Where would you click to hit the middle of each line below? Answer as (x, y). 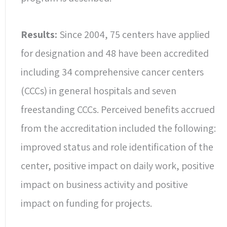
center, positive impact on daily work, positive (118, 165)
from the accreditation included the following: (118, 128)
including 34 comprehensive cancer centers (112, 72)
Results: (40, 34)
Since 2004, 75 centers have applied (135, 34)
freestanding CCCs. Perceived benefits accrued (118, 109)
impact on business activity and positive (104, 184)
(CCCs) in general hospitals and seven (99, 90)
